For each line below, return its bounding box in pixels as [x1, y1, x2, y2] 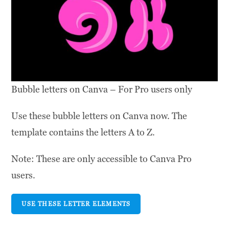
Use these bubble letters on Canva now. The [11, 110, 188, 122]
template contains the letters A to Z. [11, 126, 155, 139]
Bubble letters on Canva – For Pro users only [11, 83, 193, 96]
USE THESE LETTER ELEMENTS [21, 200, 131, 209]
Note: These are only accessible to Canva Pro [11, 153, 192, 165]
